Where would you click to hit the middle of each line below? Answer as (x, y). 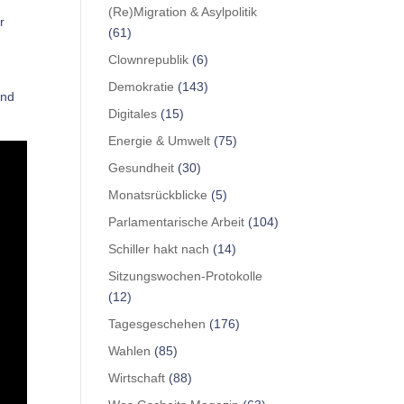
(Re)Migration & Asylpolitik (183, 11)
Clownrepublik (149, 59)
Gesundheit (142, 167)
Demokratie (142, 86)
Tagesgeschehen (157, 323)
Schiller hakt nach (159, 248)
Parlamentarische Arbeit (177, 221)
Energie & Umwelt (160, 140)
